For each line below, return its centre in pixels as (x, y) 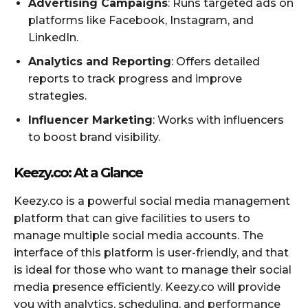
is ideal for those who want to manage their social (153, 269)
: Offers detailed (216, 61)
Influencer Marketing (90, 120)
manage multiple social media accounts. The (139, 235)
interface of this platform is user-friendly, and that (151, 252)
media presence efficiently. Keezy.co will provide (147, 287)
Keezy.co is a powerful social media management (152, 201)
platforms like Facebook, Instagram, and (141, 20)
